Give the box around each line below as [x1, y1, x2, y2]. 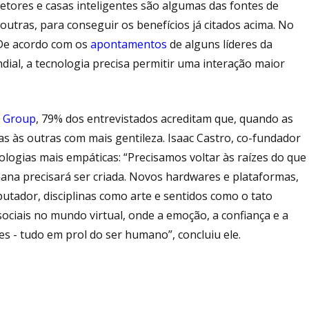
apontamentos [90, 36, 167, 52]
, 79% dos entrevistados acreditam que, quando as [36, 110, 293, 126]
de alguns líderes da [167, 36, 272, 52]
